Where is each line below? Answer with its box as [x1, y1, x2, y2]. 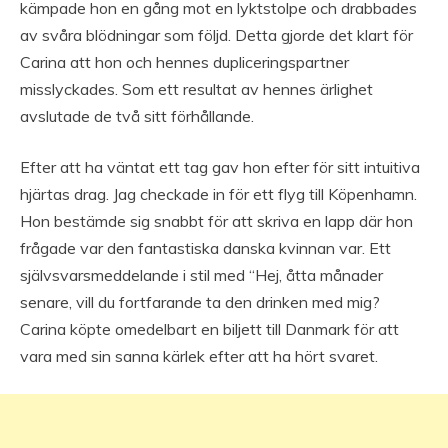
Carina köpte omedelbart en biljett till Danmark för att [20, 319, 399, 340]
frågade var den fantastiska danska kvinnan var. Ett [20, 238, 391, 259]
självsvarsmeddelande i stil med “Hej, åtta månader [20, 265, 383, 286]
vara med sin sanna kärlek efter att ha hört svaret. [20, 346, 378, 367]
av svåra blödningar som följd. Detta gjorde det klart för [20, 25, 413, 46]
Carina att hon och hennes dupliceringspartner [20, 52, 349, 73]
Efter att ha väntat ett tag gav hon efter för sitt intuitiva [20, 157, 420, 178]
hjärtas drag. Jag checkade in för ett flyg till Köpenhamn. [20, 184, 417, 205]
